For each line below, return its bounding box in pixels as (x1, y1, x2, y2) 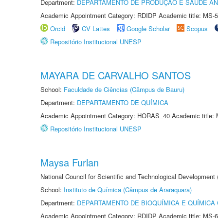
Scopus (186, 24, 208, 33)
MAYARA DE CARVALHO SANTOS (40, 68, 191, 82)
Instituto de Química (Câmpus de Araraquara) (64, 185, 192, 194)
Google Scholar (127, 24, 170, 33)
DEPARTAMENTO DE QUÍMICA (77, 98, 168, 107)
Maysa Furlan (40, 155, 99, 169)
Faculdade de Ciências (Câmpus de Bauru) (64, 85, 184, 94)
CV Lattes (82, 24, 110, 33)
